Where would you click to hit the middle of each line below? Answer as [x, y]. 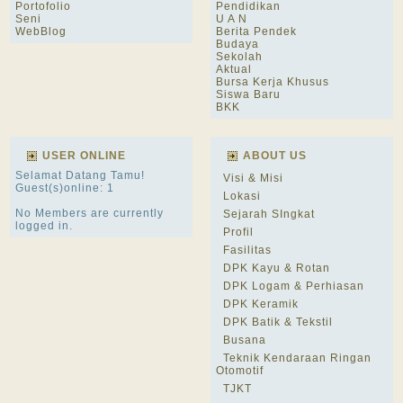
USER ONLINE [84, 156]
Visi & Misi [253, 178]
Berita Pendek [256, 31]
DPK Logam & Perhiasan [294, 286]
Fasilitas [247, 250]
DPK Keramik [261, 304]
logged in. [44, 226]
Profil [238, 232]
